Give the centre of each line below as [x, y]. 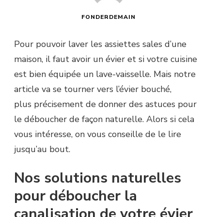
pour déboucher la [76, 196]
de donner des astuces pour [140, 104]
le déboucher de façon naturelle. [79, 119]
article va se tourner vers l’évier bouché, [93, 89]
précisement [59, 104]
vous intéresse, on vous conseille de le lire [98, 134]
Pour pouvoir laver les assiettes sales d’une [100, 44]
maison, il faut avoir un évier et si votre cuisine [106, 59]
